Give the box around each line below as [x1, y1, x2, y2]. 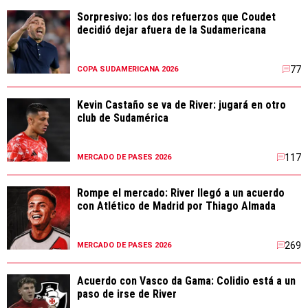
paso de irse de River [77, 287, 177, 300]
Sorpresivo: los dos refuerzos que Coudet [77, 10, 276, 23]
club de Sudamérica [77, 111, 168, 124]
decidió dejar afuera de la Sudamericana [77, 23, 266, 36]
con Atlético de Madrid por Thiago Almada [77, 199, 276, 212]
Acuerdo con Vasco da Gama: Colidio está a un [77, 274, 296, 287]
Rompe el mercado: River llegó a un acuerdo [77, 186, 285, 199]
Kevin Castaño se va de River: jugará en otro [77, 98, 286, 111]
